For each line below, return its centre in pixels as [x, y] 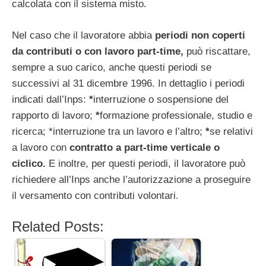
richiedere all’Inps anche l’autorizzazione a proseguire [131, 179]
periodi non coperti [200, 35]
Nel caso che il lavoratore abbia [83, 35]
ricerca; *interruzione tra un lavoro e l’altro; [109, 131]
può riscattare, [217, 51]
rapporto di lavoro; [54, 115]
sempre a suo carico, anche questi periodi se [112, 67]
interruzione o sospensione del [161, 99]
